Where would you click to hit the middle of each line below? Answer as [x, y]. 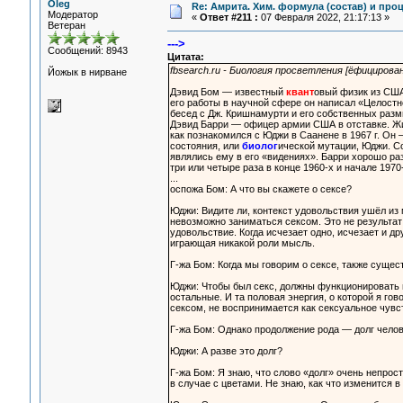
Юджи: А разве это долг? [226, 351]
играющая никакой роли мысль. [242, 243]
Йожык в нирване [87, 72]
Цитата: [185, 57]
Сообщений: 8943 [87, 50]
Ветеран [66, 25]
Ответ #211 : [228, 17]
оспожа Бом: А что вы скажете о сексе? [260, 189]
